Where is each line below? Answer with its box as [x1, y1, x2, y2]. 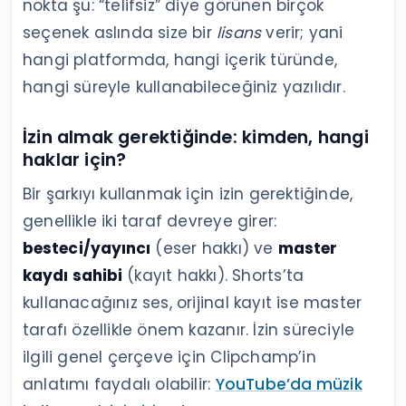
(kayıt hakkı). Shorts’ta [122, 264, 304, 286]
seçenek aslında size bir [23, 21, 217, 43]
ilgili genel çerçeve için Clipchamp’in [23, 345, 316, 368]
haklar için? [23, 147, 127, 172]
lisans [217, 21, 262, 43]
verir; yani [261, 21, 343, 43]
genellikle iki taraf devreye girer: [23, 209, 277, 232]
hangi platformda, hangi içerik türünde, [23, 48, 337, 71]
